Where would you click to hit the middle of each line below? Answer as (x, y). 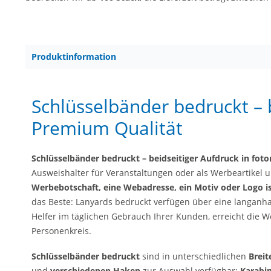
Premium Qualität (107, 128)
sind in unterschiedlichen (194, 256)
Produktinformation (74, 57)
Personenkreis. (63, 231)
